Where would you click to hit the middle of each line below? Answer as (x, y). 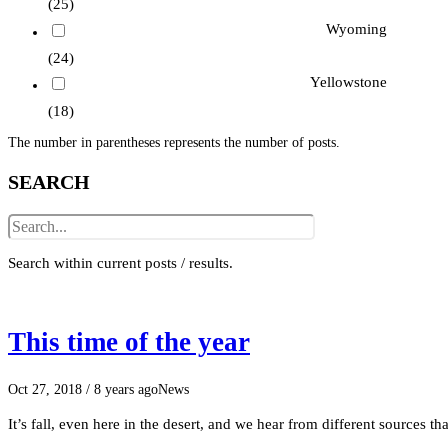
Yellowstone (348, 82)
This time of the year (129, 341)
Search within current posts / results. (120, 263)
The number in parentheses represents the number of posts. (174, 143)
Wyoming (356, 28)
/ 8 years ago (120, 390)
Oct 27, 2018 (45, 390)
